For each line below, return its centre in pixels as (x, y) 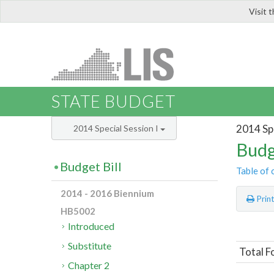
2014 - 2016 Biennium (107, 194)
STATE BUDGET (113, 102)
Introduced (91, 226)
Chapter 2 (89, 265)
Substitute (90, 246)
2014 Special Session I (117, 128)
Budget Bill (91, 167)
